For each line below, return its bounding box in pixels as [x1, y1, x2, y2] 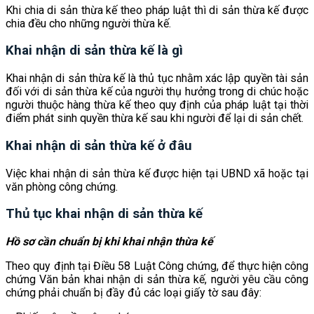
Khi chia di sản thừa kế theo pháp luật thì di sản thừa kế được [6, 3, 308, 17]
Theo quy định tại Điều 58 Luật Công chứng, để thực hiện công [6, 259, 308, 273]
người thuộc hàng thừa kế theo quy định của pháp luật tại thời [6, 98, 308, 112]
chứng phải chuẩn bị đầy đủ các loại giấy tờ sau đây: [6, 286, 261, 300]
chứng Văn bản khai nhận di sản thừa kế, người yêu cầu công [6, 273, 308, 287]
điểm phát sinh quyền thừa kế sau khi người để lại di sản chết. [6, 111, 303, 125]
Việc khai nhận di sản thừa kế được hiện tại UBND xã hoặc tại [6, 166, 308, 180]
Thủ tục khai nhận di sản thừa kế [6, 206, 203, 222]
